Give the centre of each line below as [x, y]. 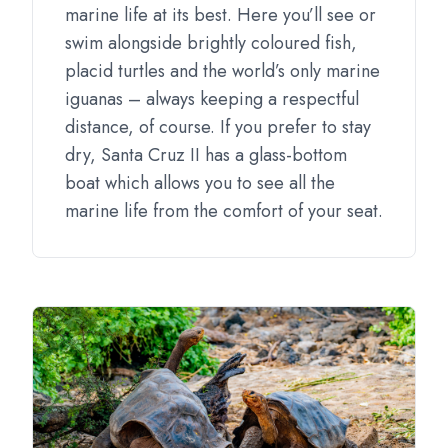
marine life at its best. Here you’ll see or [220, 15]
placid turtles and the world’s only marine [222, 71]
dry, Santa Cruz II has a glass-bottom [206, 155]
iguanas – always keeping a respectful [212, 99]
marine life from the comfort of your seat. [224, 211]
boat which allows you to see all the [200, 183]
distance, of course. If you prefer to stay [218, 127]
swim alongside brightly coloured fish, [211, 43]
